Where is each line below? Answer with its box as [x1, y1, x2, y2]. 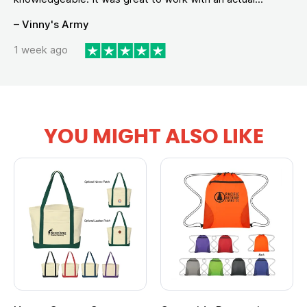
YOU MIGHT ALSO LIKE [43, 126, 264, 147]
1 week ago [14, 43, 68, 57]
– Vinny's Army [14, 17, 89, 31]
